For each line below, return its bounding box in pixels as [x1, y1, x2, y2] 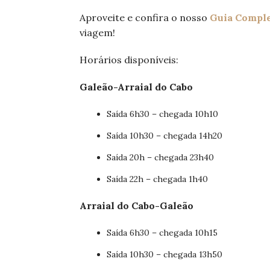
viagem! [80, 27, 115, 39]
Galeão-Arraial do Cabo [80, 81, 193, 93]
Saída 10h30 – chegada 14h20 [107, 130, 222, 142]
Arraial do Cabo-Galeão [80, 199, 193, 212]
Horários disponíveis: [80, 54, 178, 66]
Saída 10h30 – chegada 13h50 [107, 249, 222, 260]
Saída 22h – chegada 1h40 [107, 174, 208, 185]
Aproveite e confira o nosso [80, 11, 210, 24]
